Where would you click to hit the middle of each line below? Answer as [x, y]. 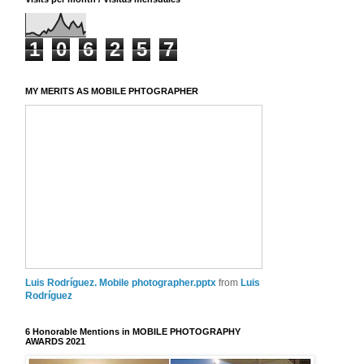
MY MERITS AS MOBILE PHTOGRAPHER [112, 91]
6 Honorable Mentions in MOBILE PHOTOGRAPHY [133, 331]
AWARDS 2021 [55, 341]
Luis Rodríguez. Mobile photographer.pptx [121, 282]
